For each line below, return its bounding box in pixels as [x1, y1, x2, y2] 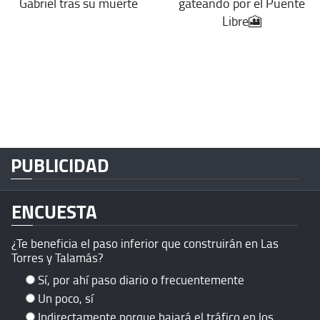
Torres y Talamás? [11, 249, 104, 266]
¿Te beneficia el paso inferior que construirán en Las [11, 235, 279, 252]
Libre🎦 [222, 12, 261, 30]
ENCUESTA [11, 198, 97, 226]
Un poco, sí [38, 290, 94, 307]
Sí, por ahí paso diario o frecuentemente [38, 271, 244, 289]
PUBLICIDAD [11, 151, 109, 179]
